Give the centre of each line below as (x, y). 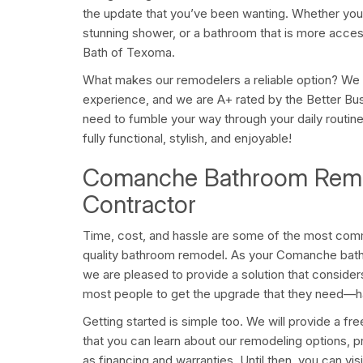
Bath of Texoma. (129, 53)
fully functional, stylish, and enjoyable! (187, 139)
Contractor (139, 205)
